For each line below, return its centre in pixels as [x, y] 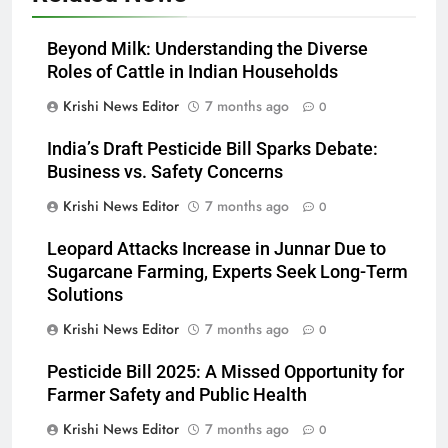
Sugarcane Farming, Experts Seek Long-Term [227, 272]
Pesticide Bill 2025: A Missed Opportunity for [225, 372]
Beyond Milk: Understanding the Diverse [207, 49]
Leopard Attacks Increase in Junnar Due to [216, 249]
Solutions [85, 295]
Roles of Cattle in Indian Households [192, 72]
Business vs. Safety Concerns [165, 172]
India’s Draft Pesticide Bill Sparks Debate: [212, 149]
